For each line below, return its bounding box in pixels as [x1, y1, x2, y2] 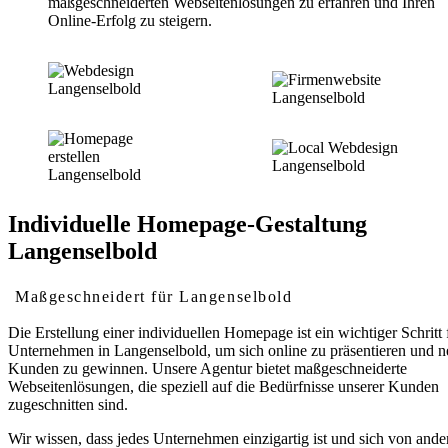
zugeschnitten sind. [8, 395, 128, 413]
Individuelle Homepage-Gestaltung [8, 210, 367, 237]
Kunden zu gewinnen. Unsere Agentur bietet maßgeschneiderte [8, 359, 407, 377]
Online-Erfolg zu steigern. [48, 12, 212, 30]
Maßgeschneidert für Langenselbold [15, 287, 293, 305]
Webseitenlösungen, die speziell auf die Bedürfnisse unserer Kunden [8, 377, 439, 395]
